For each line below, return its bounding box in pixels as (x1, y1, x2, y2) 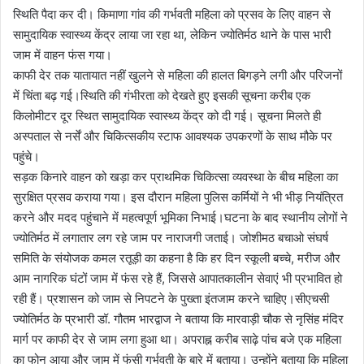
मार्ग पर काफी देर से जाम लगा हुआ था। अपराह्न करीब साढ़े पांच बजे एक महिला (13, 331, 341, 347)
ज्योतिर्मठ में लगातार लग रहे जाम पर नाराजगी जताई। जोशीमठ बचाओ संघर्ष (13, 229, 328, 245)
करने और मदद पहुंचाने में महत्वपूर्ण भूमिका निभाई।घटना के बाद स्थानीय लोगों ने (13, 209, 348, 225)
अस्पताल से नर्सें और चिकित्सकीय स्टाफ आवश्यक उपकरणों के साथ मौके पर (13, 128, 332, 144)
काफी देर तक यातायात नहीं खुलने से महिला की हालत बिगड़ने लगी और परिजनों (13, 67, 342, 83)
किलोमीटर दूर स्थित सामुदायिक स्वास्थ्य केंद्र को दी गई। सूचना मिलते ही (13, 107, 321, 123)
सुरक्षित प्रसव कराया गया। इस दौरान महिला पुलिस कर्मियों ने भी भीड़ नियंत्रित (13, 188, 343, 205)
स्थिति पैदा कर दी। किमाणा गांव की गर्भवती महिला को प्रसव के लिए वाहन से (13, 6, 331, 22)
